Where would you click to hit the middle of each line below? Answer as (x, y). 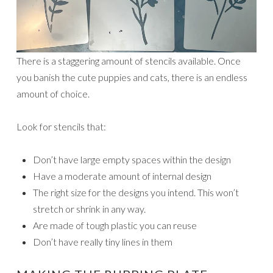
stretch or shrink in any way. (89, 208)
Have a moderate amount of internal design (122, 175)
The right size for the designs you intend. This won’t (136, 192)
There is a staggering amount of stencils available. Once (129, 60)
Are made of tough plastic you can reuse (115, 225)
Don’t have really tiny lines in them (103, 241)
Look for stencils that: (61, 126)
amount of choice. (53, 93)
